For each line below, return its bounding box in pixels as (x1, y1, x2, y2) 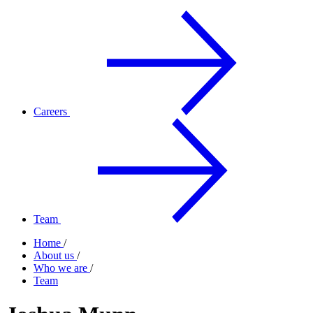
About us (34, 249, 77, 261)
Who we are (34, 262, 90, 274)
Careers (34, 105, 70, 117)
